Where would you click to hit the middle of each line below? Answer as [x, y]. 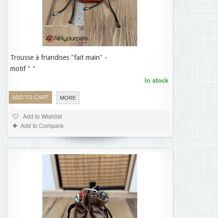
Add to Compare [42, 125]
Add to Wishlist [42, 116]
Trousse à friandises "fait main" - [59, 57]
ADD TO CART [30, 98]
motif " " [23, 69]
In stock [156, 80]
